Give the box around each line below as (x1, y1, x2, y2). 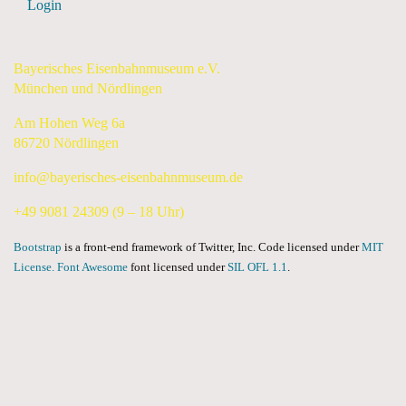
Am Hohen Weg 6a (14, 115, 125, 130)
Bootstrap (14, 241, 62, 254)
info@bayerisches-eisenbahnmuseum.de (14, 169, 243, 185)
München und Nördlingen (14, 81, 162, 96)
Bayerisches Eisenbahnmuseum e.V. (14, 61, 220, 76)
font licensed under (128, 261, 227, 274)
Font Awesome (57, 261, 128, 274)
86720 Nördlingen (14, 135, 119, 150)
